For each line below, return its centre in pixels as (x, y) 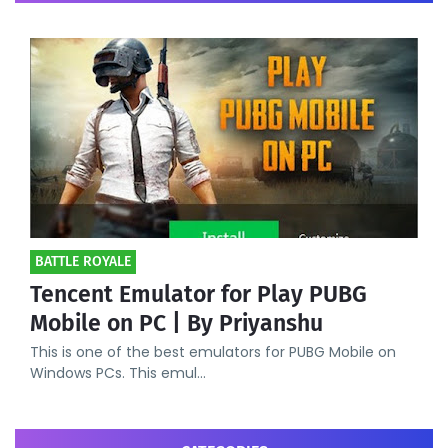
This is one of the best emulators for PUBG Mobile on (213, 352)
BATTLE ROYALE (83, 262)
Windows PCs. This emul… (118, 373)
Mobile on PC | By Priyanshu (176, 323)
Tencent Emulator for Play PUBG (198, 294)
